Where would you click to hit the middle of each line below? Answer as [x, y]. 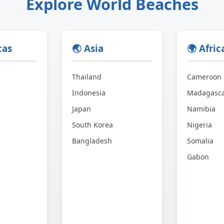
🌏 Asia [88, 48]
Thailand [87, 76]
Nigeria [199, 124]
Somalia [200, 140]
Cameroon [204, 76]
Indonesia [89, 92]
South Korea [92, 124]
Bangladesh [92, 140]
